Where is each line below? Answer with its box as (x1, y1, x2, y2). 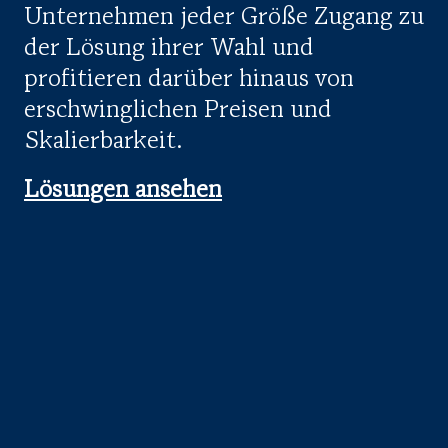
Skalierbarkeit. (24, 129, 183, 154)
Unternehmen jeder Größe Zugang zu (24, 5, 424, 30)
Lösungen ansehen (24, 178, 222, 203)
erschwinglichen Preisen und (24, 98, 332, 123)
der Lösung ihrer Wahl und (24, 36, 314, 61)
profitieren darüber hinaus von (24, 67, 354, 92)
